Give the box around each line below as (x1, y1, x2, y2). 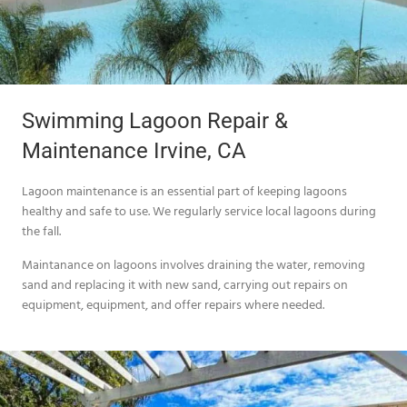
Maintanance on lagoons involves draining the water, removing (22, 253, 365, 273)
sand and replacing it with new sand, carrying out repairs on (22, 273, 348, 293)
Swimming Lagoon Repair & (22, 108, 288, 134)
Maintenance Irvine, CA (22, 138, 246, 164)
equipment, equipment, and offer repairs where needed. (22, 293, 324, 313)
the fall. (22, 221, 64, 241)
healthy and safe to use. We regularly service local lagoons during (22, 201, 376, 221)
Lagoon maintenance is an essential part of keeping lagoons (22, 181, 347, 201)
